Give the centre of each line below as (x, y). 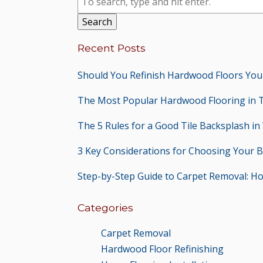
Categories (105, 207)
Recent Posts (112, 48)
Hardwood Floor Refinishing (162, 249)
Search (97, 21)
